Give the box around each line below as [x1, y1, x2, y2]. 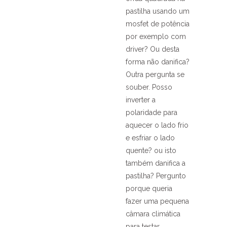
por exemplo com [126, 32, 186, 41]
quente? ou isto [126, 146, 176, 155]
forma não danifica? [126, 57, 190, 66]
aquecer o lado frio [126, 121, 188, 129]
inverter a [126, 95, 156, 104]
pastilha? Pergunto [126, 171, 186, 180]
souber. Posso [126, 83, 172, 91]
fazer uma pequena [126, 197, 189, 205]
